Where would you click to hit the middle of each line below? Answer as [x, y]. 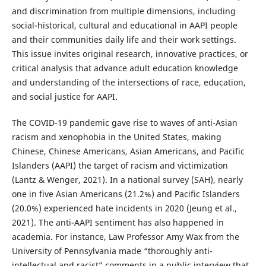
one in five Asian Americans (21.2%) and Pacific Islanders [126, 194]
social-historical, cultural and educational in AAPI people [124, 25]
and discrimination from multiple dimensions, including [123, 11]
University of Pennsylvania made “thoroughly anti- [112, 251]
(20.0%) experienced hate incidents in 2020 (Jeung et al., [124, 208]
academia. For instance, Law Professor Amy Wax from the [125, 236]
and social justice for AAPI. [64, 96]
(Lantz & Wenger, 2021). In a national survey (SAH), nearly [127, 179]
